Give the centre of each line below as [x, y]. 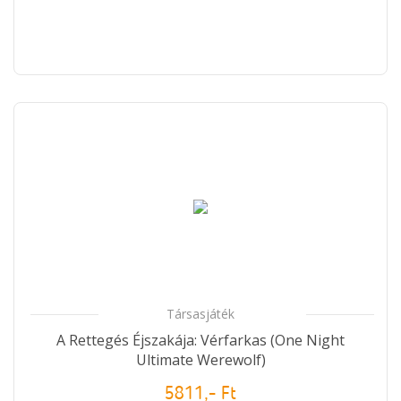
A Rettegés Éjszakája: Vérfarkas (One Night [200, 340]
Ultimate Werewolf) [200, 359]
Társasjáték [200, 313]
